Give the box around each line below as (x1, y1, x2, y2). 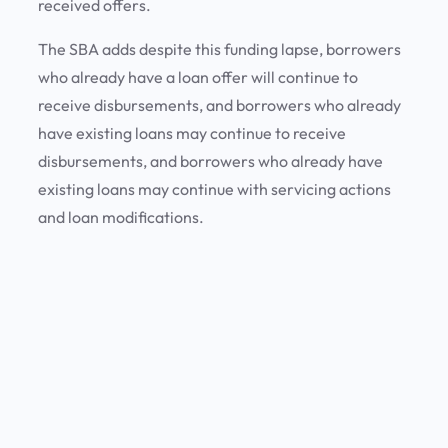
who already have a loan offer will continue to (38, 67, 358, 88)
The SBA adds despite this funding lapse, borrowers (38, 39, 401, 60)
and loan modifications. (38, 207, 207, 228)
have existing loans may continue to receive (38, 123, 346, 144)
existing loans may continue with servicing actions (38, 179, 391, 200)
